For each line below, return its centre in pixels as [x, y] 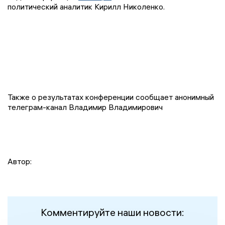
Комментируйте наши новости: [113, 212]
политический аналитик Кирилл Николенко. [86, 7]
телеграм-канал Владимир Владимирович [85, 107]
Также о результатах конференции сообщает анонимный [111, 97]
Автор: [20, 161]
